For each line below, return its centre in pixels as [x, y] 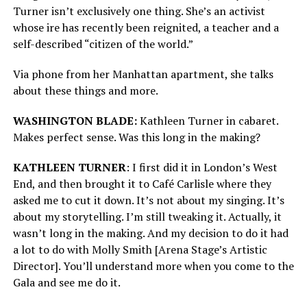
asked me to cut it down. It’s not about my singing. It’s [148, 200]
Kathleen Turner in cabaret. [207, 121]
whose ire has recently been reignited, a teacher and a [146, 28]
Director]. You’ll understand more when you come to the [153, 266]
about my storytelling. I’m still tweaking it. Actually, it [147, 217]
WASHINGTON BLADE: [75, 121]
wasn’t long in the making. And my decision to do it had [150, 233]
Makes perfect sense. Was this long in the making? [138, 137]
